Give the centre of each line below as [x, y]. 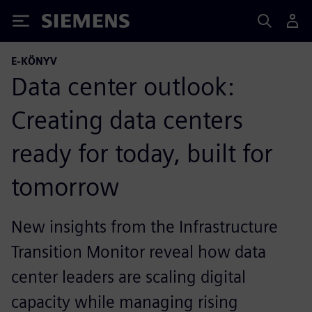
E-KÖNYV [34, 61]
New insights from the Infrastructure [145, 227]
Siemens [65, 23]
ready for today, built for [142, 153]
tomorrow [65, 187]
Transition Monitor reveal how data [139, 252]
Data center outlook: [123, 86]
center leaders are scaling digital [128, 277]
